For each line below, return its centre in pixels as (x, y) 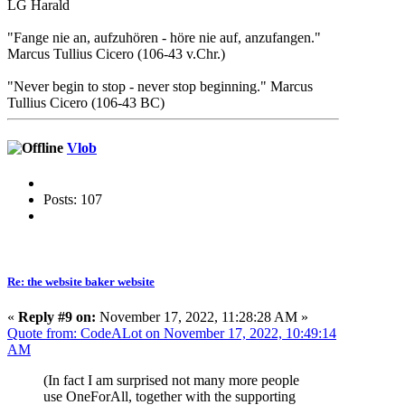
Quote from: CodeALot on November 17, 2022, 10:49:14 (172, 334)
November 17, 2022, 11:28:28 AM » (202, 317)
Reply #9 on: (57, 317)
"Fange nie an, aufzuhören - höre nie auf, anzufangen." (164, 38)
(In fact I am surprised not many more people (171, 381)
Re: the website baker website (81, 282)
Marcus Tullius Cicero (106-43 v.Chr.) (116, 54)
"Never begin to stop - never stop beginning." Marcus (160, 87)
